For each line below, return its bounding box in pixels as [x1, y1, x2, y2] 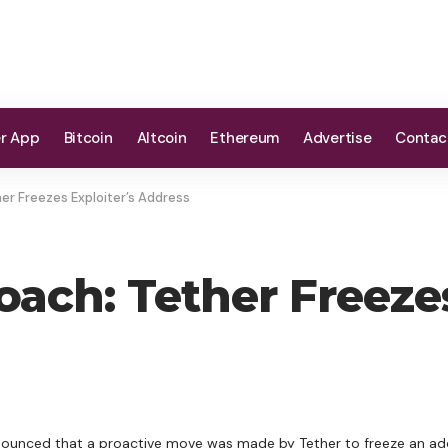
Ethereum [210, 128, 280, 148]
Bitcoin [63, 128, 113, 148]
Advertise [303, 128, 372, 148]
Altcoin [136, 128, 187, 148]
